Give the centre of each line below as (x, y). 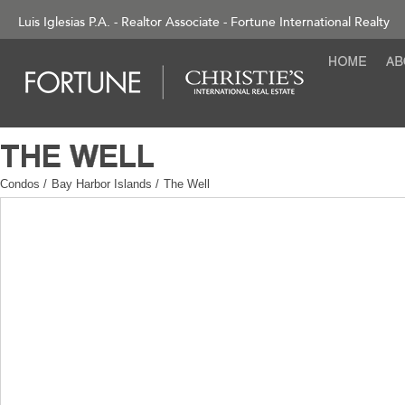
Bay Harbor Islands (104, 184)
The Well (187, 184)
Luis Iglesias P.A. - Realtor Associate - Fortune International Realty (204, 22)
